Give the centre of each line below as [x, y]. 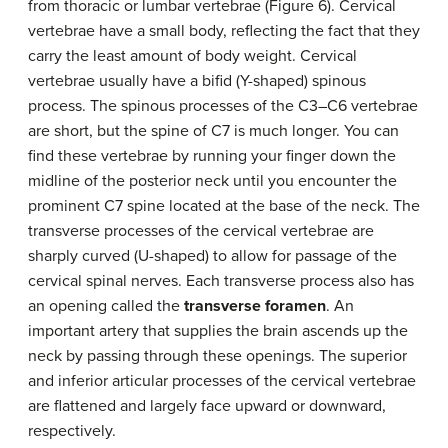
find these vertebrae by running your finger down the [212, 155]
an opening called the [106, 305]
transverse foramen [255, 305]
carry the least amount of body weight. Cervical [192, 55]
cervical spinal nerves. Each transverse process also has [221, 280]
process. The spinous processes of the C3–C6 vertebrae [223, 105]
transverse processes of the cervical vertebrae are [201, 230]
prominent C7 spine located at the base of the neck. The [224, 205]
